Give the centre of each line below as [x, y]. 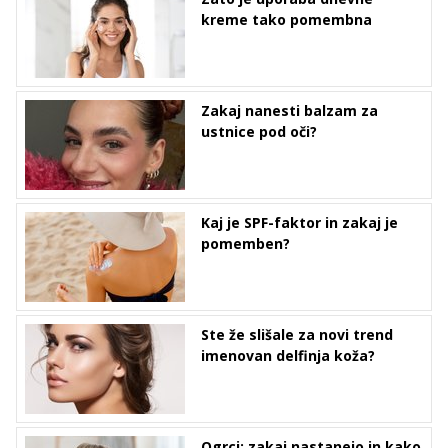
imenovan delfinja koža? [288, 356]
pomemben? [245, 244]
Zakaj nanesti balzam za [289, 111]
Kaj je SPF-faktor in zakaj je [299, 223]
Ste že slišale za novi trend [297, 335]
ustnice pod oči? [259, 132]
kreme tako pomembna [286, 20]
